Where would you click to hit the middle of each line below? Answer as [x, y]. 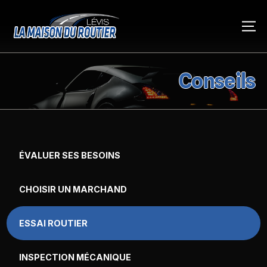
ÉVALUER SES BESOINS [70, 155]
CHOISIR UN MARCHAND [73, 189]
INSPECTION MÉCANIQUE [75, 257]
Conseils [217, 81]
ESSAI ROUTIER [54, 223]
